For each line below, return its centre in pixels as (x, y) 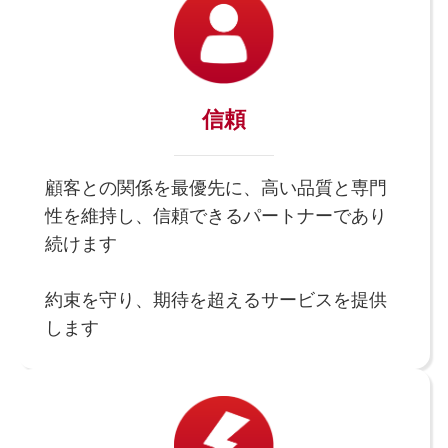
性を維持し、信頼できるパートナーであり (215, 216)
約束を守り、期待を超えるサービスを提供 (215, 300)
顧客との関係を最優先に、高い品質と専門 (215, 188)
